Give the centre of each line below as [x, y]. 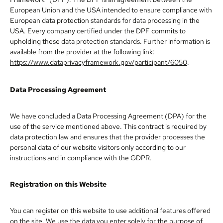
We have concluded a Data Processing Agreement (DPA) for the [108, 115]
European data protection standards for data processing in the [105, 20]
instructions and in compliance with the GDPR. [81, 157]
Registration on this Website [58, 184]
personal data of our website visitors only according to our [98, 147]
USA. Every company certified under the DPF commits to [98, 30]
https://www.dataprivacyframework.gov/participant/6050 [99, 62]
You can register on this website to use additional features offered [110, 210]
